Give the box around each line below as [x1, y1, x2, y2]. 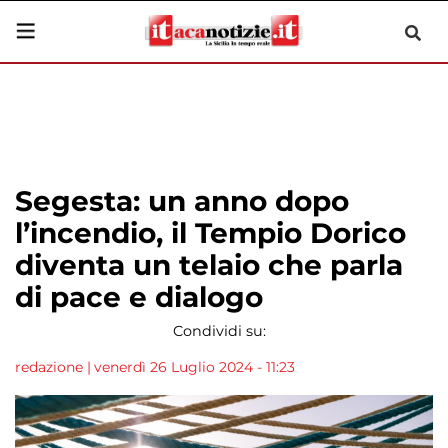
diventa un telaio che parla [15, 248, 403, 282]
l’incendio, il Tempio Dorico [15, 216, 406, 250]
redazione [15, 358, 83, 376]
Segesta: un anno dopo [15, 184, 349, 218]
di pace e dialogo [15, 280, 263, 314]
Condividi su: [172, 322, 266, 340]
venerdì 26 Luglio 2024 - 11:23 [94, 358, 295, 376]
